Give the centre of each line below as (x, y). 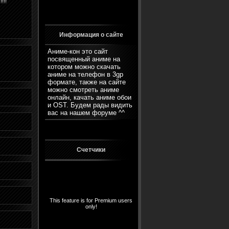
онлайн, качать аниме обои (89, 97)
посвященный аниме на (84, 59)
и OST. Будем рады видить (90, 105)
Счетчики (91, 150)
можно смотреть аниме (83, 90)
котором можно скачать (84, 67)
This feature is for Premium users (91, 200)
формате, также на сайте (87, 82)
